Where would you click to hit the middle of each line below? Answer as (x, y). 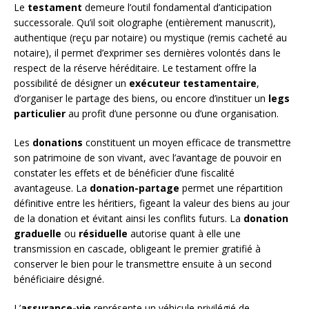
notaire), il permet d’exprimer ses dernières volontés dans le (147, 53)
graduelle (38, 234)
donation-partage (134, 188)
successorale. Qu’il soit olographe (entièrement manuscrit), (145, 23)
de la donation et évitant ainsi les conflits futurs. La (129, 219)
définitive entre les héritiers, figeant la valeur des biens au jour (152, 203)
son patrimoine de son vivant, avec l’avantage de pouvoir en (148, 158)
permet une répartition (231, 188)
